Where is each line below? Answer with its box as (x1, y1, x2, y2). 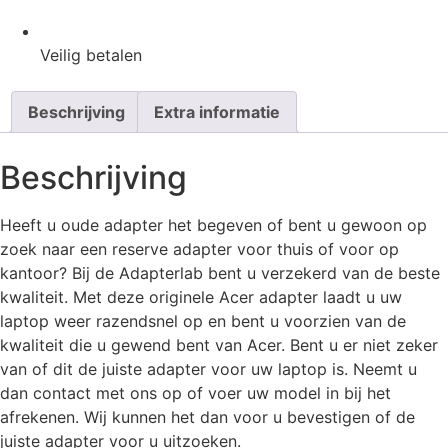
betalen (81, 45, 142, 65)
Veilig (40, 45, 81, 65)
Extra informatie (154, 102, 280, 122)
